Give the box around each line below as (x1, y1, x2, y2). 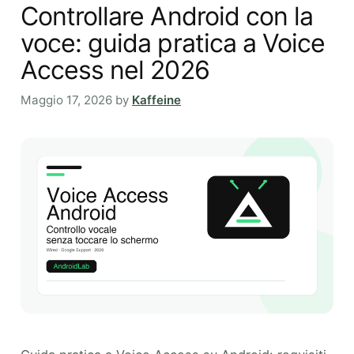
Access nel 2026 (21, 54, 209, 85)
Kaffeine (132, 92, 181, 108)
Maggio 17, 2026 (21, 92, 112, 108)
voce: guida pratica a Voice (21, 27, 326, 58)
